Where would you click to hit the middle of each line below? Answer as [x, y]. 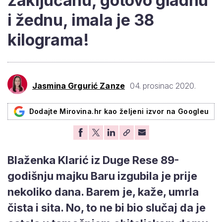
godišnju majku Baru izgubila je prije [102, 176]
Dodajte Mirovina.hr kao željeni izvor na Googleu [119, 111]
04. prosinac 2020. [163, 86]
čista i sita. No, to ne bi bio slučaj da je [107, 207]
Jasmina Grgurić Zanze [79, 86]
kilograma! [48, 40]
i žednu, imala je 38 [81, 20]
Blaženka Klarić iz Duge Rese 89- [93, 160]
